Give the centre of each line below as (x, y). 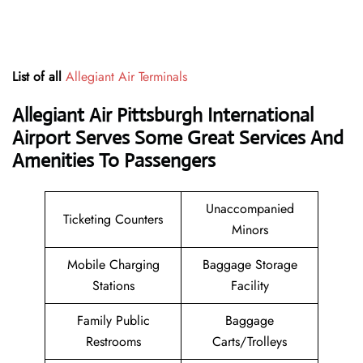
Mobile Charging (113, 265)
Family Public (113, 321)
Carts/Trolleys (250, 342)
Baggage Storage (250, 265)
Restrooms (113, 342)
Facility (250, 286)
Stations (113, 286)
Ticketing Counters (113, 220)
